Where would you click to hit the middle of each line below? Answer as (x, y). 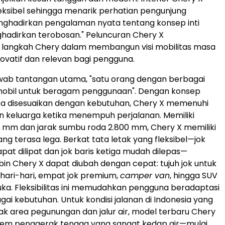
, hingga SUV (194, 175)
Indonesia (173, 199)
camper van (145, 175)
